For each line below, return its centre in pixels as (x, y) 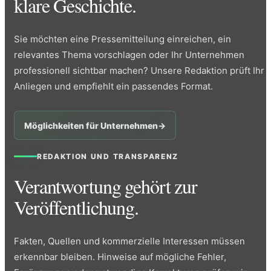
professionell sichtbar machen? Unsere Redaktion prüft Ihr (139, 71)
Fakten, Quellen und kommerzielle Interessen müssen (129, 241)
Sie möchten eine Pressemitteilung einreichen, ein (122, 39)
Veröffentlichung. (76, 207)
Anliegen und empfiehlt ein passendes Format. (113, 87)
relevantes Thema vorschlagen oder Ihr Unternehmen (129, 55)
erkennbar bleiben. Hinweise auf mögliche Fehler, (120, 257)
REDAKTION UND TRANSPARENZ (108, 157)
